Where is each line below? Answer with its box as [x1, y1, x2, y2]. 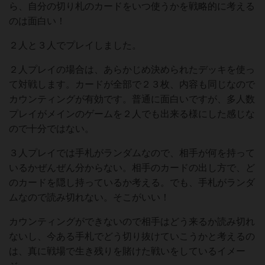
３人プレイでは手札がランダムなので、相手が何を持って [9, 148, 255, 158]
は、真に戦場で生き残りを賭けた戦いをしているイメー [9, 246, 245, 256]
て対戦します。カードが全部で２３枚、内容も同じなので [9, 79, 255, 89]
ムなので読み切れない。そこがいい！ [9, 192, 170, 202]
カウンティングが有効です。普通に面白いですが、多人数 [9, 94, 255, 104]
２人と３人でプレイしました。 [9, 40, 141, 50]
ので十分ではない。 [9, 124, 94, 134]
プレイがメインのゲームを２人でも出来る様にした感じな [9, 109, 255, 119]
